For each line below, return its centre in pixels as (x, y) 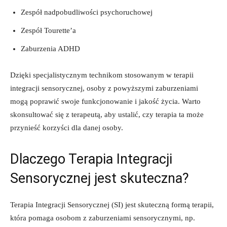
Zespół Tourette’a (48, 30)
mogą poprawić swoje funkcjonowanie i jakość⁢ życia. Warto (105, 101)
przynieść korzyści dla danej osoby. (67, 127)
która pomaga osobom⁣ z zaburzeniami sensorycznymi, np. (103, 218)
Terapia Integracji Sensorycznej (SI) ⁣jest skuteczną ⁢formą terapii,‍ (112, 204)
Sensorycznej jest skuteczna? (100, 178)
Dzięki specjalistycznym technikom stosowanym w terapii (102, 75)
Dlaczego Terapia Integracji (91, 159)
